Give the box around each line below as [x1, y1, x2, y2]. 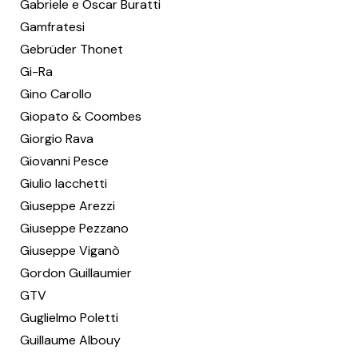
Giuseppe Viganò [20, 242, 120, 259]
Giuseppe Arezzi [20, 197, 115, 214]
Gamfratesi [20, 18, 85, 35]
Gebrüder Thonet [20, 41, 123, 58]
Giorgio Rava [20, 130, 93, 147]
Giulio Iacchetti [20, 175, 107, 192]
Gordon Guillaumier [20, 265, 132, 281]
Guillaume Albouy [20, 332, 121, 348]
